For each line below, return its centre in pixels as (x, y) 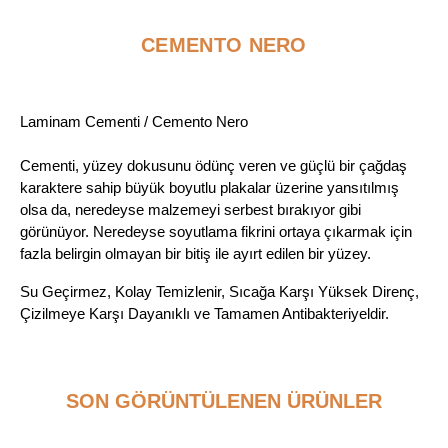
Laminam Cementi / (86, 122)
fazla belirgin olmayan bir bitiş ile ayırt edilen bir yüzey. (195, 254)
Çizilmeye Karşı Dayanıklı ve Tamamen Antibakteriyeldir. (204, 314)
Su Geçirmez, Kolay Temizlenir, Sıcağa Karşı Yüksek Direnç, (219, 292)
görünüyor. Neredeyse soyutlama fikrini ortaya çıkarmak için (216, 232)
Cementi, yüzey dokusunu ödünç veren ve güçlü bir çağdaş (213, 166)
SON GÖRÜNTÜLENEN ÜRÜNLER (224, 401)
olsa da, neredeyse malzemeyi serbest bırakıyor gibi (190, 210)
